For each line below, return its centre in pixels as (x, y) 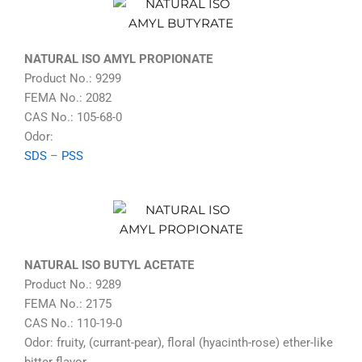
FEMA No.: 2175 (68, 304)
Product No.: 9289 (73, 285)
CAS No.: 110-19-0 (73, 324)
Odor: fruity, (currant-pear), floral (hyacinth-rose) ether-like (179, 343)
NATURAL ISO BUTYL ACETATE (109, 265)
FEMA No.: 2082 (68, 97)
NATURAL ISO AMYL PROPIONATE (118, 59)
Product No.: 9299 (73, 78)
